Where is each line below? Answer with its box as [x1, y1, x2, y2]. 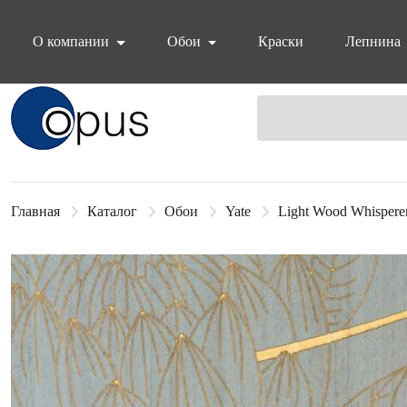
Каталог [87, 203, 137, 219]
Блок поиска [10, 86, 163, 119]
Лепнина [345, 34, 402, 49]
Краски [258, 34, 304, 49]
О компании [33, 34, 113, 49]
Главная [11, 203, 60, 219]
